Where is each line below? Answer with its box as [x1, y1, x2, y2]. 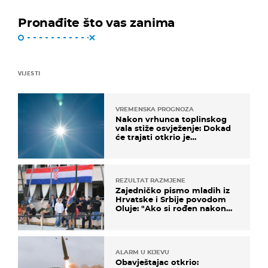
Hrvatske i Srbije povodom [115, 194, 226, 205]
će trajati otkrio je [115, 132, 190, 142]
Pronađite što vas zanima [18, 16, 175, 31]
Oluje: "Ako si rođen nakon [115, 203, 226, 214]
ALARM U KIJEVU [115, 248, 169, 256]
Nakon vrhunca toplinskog [115, 114, 227, 124]
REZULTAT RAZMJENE [115, 176, 185, 185]
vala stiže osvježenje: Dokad [115, 123, 231, 133]
